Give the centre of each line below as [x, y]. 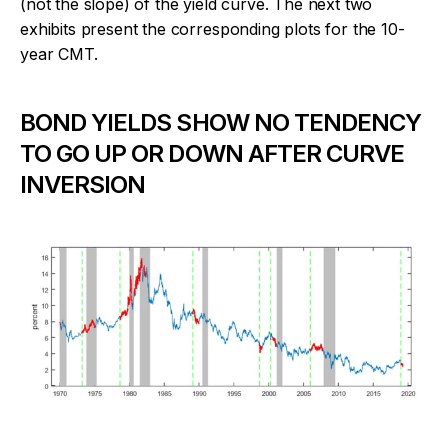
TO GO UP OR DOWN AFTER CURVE [212, 154]
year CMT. [59, 54]
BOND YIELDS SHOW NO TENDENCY [221, 123]
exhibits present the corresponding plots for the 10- [212, 29]
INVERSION [83, 185]
